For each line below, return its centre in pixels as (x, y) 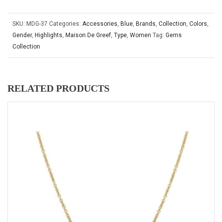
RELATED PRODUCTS (58, 88)
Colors (198, 24)
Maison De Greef (88, 35)
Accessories (100, 24)
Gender (22, 35)
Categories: (66, 24)
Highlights (49, 35)
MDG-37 (37, 24)
